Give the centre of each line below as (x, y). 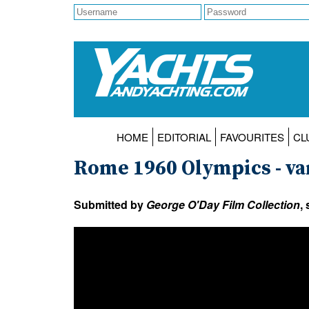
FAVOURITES (252, 137)
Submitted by (110, 204)
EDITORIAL (184, 137)
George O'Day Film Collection (223, 204)
